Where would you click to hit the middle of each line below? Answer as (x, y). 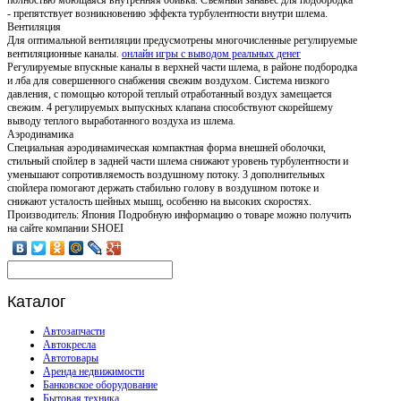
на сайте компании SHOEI (65, 228)
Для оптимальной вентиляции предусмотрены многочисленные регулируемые (182, 40)
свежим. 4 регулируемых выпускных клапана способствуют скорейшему (170, 107)
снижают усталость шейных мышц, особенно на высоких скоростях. (159, 201)
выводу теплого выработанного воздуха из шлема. (121, 120)
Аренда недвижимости (94, 371)
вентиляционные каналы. (64, 53)
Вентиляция (34, 26)
